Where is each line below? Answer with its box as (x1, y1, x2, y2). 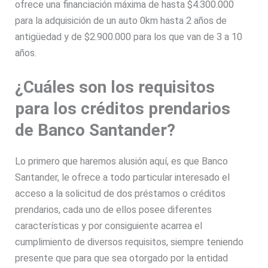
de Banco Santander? (15, 120, 180, 141)
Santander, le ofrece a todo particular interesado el (15, 172, 230, 184)
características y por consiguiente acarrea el (15, 220, 203, 232)
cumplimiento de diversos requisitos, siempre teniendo (15, 236, 244, 248)
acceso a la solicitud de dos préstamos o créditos (15, 188, 226, 200)
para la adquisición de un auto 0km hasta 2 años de (15, 14, 227, 26)
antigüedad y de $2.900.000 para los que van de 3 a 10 (15, 31, 243, 42)
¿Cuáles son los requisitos (15, 77, 215, 98)
